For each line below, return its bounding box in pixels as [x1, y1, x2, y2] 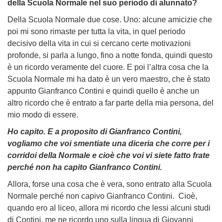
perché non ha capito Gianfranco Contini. [7, 163, 162, 172]
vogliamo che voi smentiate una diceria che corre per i [7, 139, 210, 148]
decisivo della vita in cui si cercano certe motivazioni [7, 39, 191, 48]
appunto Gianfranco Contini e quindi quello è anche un [7, 87, 199, 96]
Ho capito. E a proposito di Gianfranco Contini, [7, 127, 182, 136]
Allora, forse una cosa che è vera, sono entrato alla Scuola [7, 180, 212, 189]
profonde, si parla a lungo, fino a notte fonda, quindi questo [7, 51, 213, 60]
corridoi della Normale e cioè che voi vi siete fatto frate [7, 151, 210, 160]
